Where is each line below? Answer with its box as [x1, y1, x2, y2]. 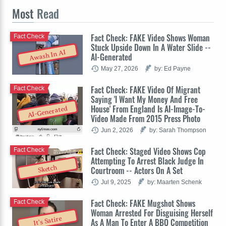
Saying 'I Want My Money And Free [91, 93, 198, 105]
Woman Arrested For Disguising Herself [91, 206, 213, 219]
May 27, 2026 [101, 65, 138, 72]
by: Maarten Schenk [147, 178, 202, 185]
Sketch [37, 163, 58, 175]
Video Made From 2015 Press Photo [91, 112, 200, 125]
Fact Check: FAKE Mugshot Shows [91, 197, 195, 209]
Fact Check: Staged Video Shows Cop [91, 145, 206, 157]
